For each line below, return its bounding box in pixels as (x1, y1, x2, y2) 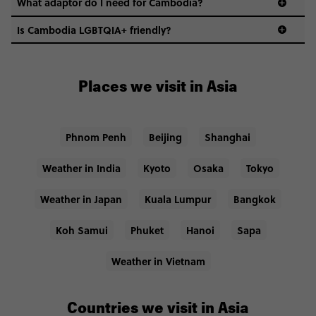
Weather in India (42, 161, 121, 176)
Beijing (149, 130, 182, 145)
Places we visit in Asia (78, 80, 238, 97)
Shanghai (205, 130, 250, 145)
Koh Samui (55, 223, 108, 238)
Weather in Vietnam (111, 254, 205, 269)
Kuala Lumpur (145, 192, 211, 207)
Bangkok (233, 192, 276, 207)
